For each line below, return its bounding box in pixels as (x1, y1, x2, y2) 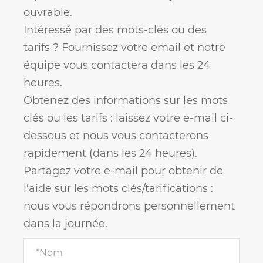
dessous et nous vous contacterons (23, 129, 208, 142)
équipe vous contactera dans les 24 (23, 58, 210, 72)
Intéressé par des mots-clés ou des (23, 23, 207, 36)
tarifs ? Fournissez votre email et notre (23, 41, 225, 54)
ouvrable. (23, 5, 72, 19)
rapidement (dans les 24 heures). (23, 146, 197, 160)
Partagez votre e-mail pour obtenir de (23, 164, 223, 177)
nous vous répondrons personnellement (23, 199, 235, 213)
